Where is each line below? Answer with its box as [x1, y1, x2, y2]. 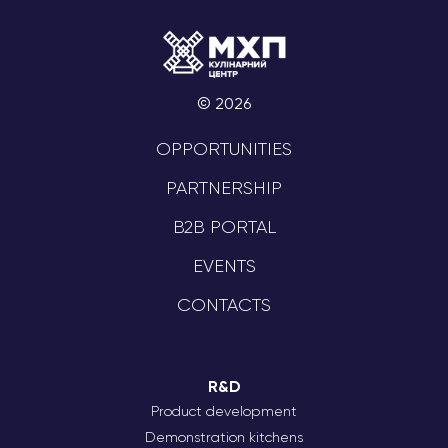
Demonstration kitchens [145, 428, 303, 445]
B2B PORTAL [172, 216, 276, 237]
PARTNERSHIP [166, 177, 282, 198]
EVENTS [192, 255, 256, 276]
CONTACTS [177, 294, 271, 315]
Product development [151, 402, 297, 419]
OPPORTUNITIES [156, 138, 292, 159]
